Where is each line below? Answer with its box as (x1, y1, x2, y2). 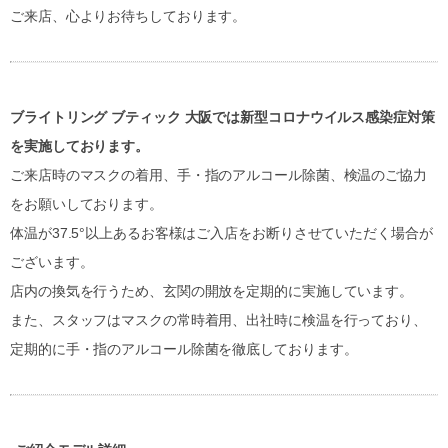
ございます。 (10, 254, 94, 271)
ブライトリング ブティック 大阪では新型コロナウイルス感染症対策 (10, 109, 435, 126)
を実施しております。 (10, 138, 149, 155)
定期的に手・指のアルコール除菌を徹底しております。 (10, 341, 358, 358)
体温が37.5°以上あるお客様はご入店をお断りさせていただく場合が (10, 225, 433, 242)
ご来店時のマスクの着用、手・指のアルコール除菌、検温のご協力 (10, 167, 427, 184)
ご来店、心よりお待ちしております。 (10, 8, 247, 25)
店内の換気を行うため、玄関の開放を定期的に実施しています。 (10, 283, 414, 300)
